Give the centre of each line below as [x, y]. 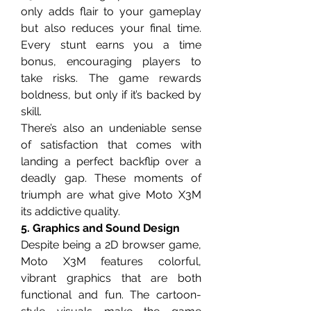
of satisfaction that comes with [111, 145]
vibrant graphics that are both [111, 278]
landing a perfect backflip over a [111, 161]
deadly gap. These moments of [111, 178]
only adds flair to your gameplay [111, 11]
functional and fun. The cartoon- [111, 295]
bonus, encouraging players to [111, 61]
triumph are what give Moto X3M [111, 195]
